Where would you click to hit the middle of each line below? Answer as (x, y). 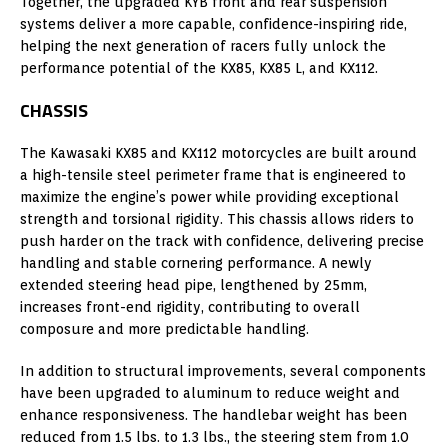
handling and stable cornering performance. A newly (196, 262)
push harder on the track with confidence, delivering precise (222, 240)
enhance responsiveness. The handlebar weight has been (213, 414)
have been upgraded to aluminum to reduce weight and (210, 392)
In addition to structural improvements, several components (223, 370)
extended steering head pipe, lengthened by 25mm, (193, 284)
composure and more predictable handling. (164, 328)
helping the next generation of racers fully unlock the (203, 45)
